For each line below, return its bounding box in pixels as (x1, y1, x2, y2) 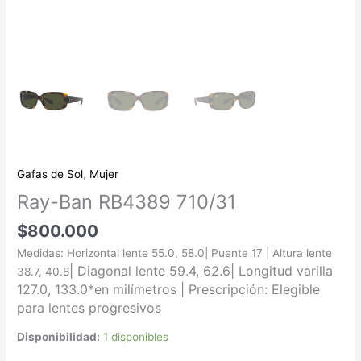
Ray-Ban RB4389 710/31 (17, 189, 237, 214)
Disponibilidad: (17, 330, 101, 344)
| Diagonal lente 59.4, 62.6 (69, 262, 231, 279)
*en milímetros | (88, 280, 189, 297)
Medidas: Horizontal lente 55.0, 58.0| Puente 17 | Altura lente (17, 246, 333, 259)
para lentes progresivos (17, 299, 162, 316)
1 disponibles (103, 330, 169, 344)
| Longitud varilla (230, 262, 334, 279)
